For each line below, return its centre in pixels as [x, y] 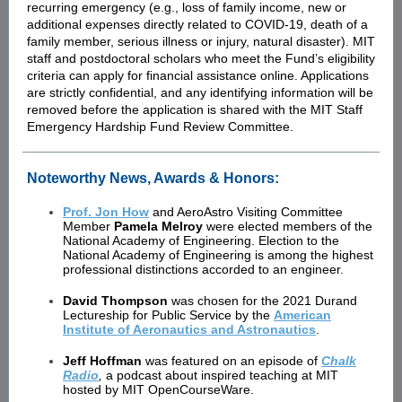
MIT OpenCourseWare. [188, 389]
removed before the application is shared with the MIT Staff [195, 109]
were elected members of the [288, 226]
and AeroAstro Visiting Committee [246, 212]
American [302, 315]
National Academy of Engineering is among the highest [218, 255]
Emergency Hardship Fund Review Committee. [160, 127]
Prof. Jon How [106, 212]
